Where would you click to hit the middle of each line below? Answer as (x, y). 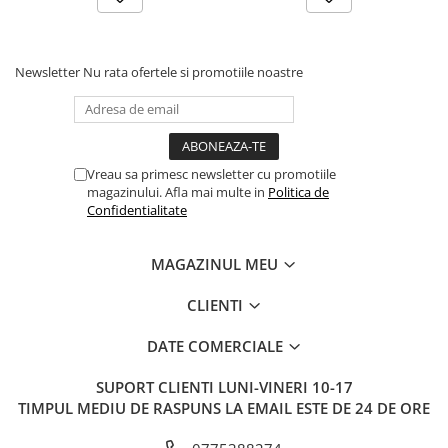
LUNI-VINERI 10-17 (285, 386)
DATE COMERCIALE (216, 345)
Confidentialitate (137, 209)
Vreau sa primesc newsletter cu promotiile (211, 173)
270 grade (237, 69)
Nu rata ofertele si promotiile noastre (193, 71)
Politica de (298, 191)
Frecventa (84, 174)
